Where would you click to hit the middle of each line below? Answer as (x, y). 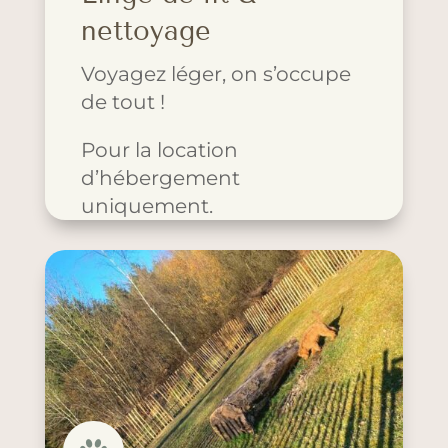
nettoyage (145, 31)
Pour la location (159, 150)
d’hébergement (160, 178)
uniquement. (146, 206)
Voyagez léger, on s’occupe (215, 74)
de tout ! (122, 102)
